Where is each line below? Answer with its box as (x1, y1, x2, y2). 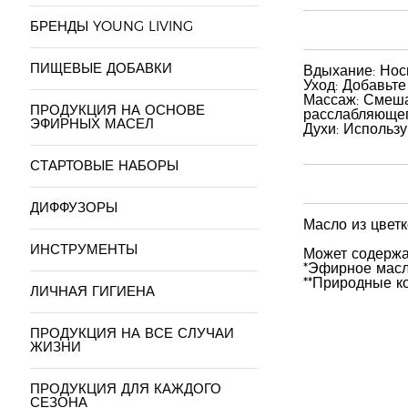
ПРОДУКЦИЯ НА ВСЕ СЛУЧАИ (29, 327, 234, 341)
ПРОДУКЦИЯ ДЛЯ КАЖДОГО (29, 382, 221, 396)
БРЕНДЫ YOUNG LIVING (29, 20, 193, 34)
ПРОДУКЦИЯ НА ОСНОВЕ (29, 104, 205, 117)
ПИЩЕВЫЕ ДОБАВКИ (29, 62, 172, 76)
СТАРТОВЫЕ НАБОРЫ (29, 159, 178, 173)
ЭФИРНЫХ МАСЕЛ (29, 117, 154, 131)
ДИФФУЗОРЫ (29, 201, 117, 215)
